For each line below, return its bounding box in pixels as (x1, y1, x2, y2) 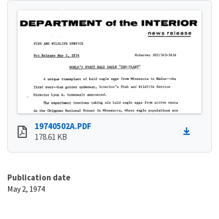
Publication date (7, 172, 70, 183)
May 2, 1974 (7, 183, 45, 194)
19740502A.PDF (35, 120, 91, 131)
